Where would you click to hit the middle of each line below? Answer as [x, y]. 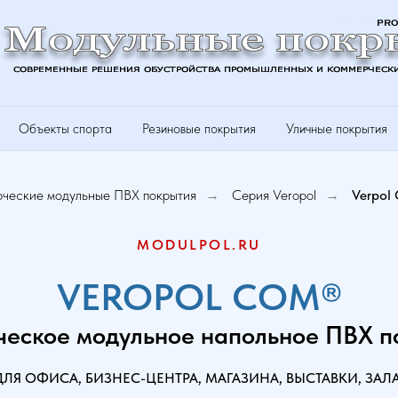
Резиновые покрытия [199, 129]
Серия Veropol [274, 195]
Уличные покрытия [337, 129]
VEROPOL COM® [199, 297]
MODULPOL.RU [199, 245]
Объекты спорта [65, 129]
